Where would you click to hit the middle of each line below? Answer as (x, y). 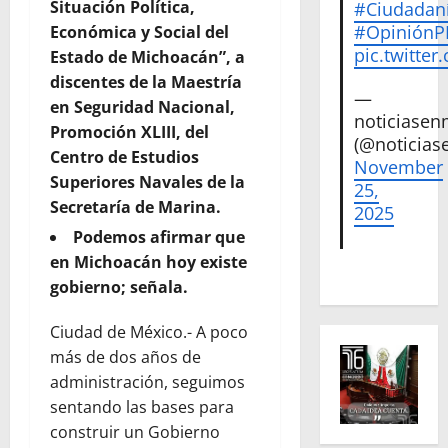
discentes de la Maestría (146, 82)
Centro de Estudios (124, 157)
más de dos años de (125, 357)
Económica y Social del (139, 32)
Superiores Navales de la (147, 182)
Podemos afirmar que (159, 237)
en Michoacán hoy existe (148, 262)
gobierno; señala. (119, 287)
